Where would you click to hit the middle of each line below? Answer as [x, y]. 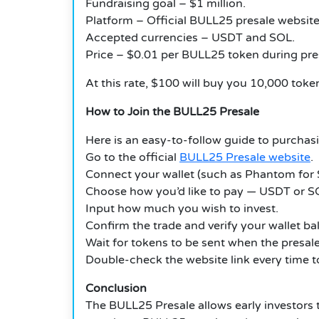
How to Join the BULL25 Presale [172, 112]
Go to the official [132, 158]
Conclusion [116, 289]
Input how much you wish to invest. [182, 209]
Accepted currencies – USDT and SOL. [190, 38]
